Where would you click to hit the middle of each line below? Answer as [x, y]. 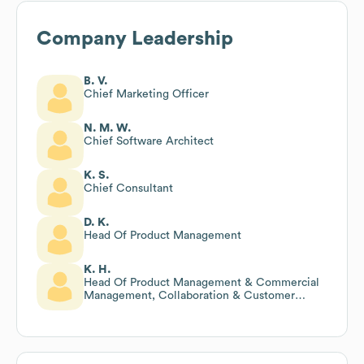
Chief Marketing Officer [146, 94]
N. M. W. [108, 128]
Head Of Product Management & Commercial [201, 282]
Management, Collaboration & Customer [189, 295]
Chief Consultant [128, 188]
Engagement [116, 308]
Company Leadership [135, 39]
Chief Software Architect [149, 141]
